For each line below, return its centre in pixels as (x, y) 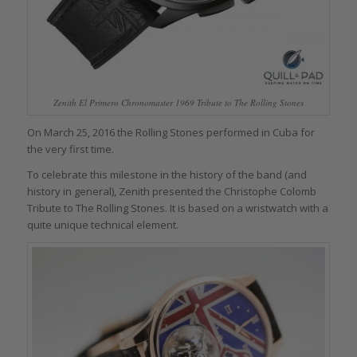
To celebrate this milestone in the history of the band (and (167, 175)
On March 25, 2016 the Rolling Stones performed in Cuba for (171, 132)
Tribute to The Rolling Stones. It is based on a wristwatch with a (177, 208)
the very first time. (70, 149)
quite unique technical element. (102, 225)
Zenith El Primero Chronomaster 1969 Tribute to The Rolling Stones (178, 102)
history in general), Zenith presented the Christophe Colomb (171, 192)
